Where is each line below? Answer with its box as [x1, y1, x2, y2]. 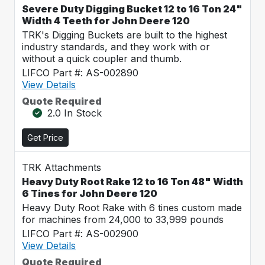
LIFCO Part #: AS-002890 [22, 67, 138, 79]
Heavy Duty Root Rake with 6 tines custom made [22, 202, 242, 214]
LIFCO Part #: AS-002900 [22, 228, 138, 240]
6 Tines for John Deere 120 [22, 188, 157, 199]
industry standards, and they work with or [22, 41, 210, 53]
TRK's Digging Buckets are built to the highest [22, 29, 227, 41]
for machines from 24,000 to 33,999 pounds [22, 214, 224, 225]
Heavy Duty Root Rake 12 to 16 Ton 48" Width [22, 176, 243, 188]
